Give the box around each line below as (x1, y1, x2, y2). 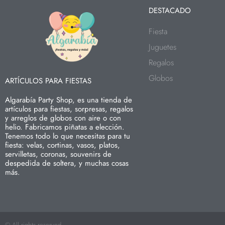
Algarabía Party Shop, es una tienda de (5, 94, 132, 105)
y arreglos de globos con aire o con (5, 113, 121, 124)
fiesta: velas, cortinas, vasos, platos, (5, 140, 120, 151)
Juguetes (149, 41, 177, 53)
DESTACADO (149, 5, 191, 16)
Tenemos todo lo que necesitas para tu (5, 131, 130, 142)
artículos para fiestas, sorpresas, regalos (5, 103, 133, 115)
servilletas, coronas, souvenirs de (5, 149, 111, 160)
